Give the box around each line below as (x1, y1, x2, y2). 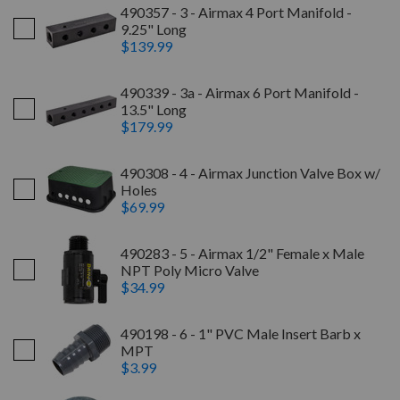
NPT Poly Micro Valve (121, 261, 259, 279)
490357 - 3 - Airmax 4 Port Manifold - (121, 3, 352, 21)
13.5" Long (121, 100, 187, 118)
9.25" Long (121, 20, 187, 37)
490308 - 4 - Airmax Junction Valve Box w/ (121, 163, 380, 181)
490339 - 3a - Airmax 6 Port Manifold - (121, 83, 359, 101)
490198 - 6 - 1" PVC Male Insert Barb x (121, 324, 361, 342)
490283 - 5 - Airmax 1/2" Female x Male (121, 244, 364, 262)
